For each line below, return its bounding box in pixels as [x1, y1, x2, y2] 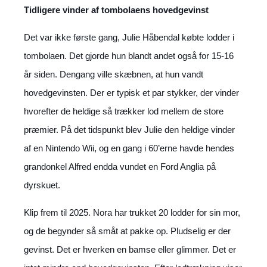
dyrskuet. [24, 180, 60, 190]
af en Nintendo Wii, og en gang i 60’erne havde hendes [24, 143, 234, 153]
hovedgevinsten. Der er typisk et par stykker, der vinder [24, 88, 239, 98]
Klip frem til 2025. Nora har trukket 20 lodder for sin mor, [24, 207, 240, 218]
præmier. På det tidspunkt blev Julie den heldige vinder [24, 125, 235, 135]
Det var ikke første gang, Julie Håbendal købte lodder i [24, 32, 234, 42]
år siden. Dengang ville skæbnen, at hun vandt [24, 69, 203, 79]
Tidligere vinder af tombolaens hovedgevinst [24, 5, 209, 15]
